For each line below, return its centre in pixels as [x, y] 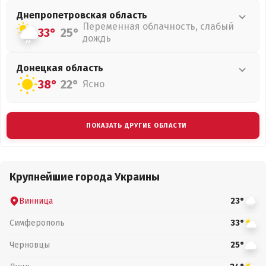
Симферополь [37, 223]
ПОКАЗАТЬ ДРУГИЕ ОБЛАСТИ [137, 126]
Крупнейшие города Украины [85, 177]
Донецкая [41, 68]
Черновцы [30, 245]
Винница [36, 201]
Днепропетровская [63, 15]
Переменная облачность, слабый [158, 26]
